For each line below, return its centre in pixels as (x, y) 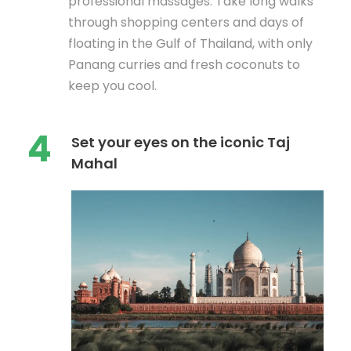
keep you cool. (112, 86)
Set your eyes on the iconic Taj (181, 143)
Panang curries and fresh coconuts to (184, 65)
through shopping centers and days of (186, 23)
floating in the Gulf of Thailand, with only (190, 44)
